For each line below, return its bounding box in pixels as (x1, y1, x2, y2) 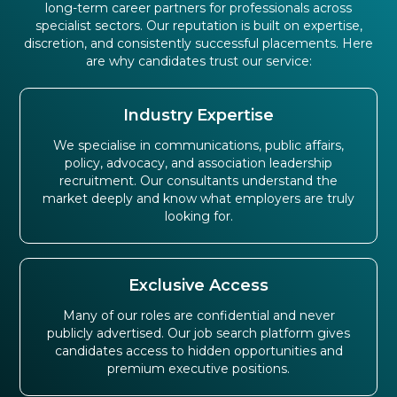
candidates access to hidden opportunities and (54, 343, 343, 360)
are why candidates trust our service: (85, 53, 312, 70)
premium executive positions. (107, 361, 290, 378)
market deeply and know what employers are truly (43, 191, 354, 207)
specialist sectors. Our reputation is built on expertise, (35, 18, 362, 35)
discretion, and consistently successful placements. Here (24, 35, 373, 52)
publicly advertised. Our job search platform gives (47, 325, 350, 342)
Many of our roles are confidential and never (62, 307, 335, 324)
